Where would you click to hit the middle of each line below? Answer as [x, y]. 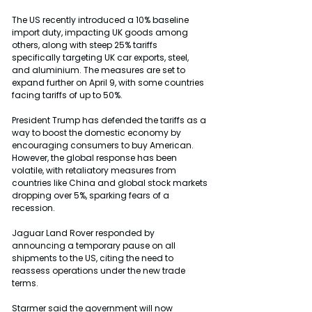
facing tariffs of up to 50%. [67, 95]
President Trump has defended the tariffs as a [110, 120]
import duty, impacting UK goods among [101, 32]
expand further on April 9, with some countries [109, 82]
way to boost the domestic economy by [97, 132]
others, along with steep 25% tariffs [86, 45]
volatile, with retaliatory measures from [95, 170]
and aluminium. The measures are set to [100, 70]
